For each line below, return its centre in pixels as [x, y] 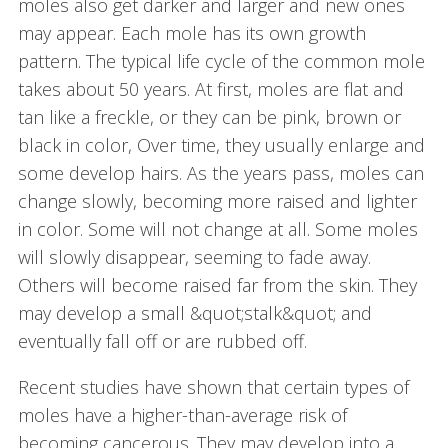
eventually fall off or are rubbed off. [162, 341]
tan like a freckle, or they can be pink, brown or [209, 117]
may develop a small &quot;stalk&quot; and [194, 313]
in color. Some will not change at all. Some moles [217, 229]
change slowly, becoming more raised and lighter [217, 201]
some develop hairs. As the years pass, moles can [220, 173]
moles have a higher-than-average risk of [182, 415]
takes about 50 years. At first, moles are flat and [210, 89]
